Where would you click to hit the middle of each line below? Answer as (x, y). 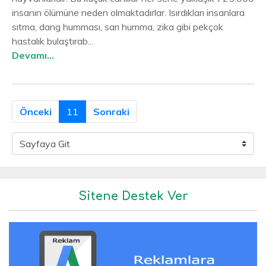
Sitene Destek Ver (133, 196)
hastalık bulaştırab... (53, 41)
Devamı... (33, 55)
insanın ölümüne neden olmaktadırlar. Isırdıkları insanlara (128, 12)
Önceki (36, 111)
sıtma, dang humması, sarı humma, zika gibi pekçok (118, 26)
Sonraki (111, 111)
